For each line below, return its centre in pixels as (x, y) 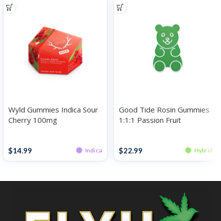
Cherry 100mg (33, 120)
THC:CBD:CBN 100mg (156, 130)
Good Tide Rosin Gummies (164, 110)
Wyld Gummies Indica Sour (53, 110)
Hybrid (203, 150)
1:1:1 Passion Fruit (150, 120)
